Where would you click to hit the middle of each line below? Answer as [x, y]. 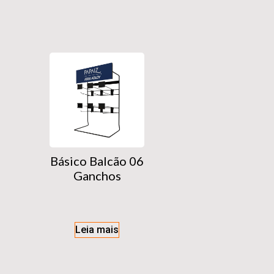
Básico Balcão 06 [97, 161]
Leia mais [97, 230]
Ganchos [97, 176]
